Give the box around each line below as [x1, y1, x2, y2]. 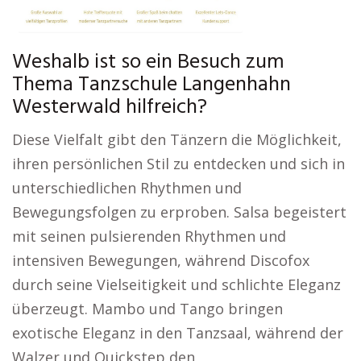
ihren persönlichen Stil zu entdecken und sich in [12, 154, 345, 173]
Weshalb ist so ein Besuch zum [12, 46, 284, 79]
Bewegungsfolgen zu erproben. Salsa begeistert [12, 202, 346, 222]
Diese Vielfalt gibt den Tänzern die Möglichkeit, [12, 130, 342, 149]
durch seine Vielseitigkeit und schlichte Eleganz [12, 275, 341, 294]
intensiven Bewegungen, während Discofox [12, 251, 309, 270]
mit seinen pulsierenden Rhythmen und [12, 226, 286, 246]
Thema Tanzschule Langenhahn [12, 68, 291, 102]
